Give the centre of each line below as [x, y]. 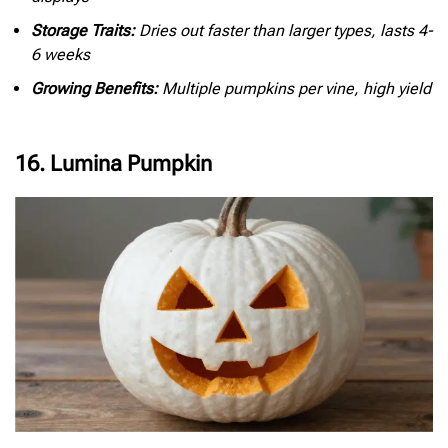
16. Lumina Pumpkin [113, 163]
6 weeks [60, 54]
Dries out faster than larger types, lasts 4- [284, 30]
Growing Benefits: [94, 88]
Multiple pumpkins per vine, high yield [294, 88]
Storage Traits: [83, 30]
